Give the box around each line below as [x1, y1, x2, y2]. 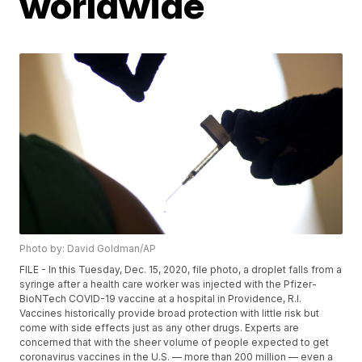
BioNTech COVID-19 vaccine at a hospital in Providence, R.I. [19, 293, 302, 305]
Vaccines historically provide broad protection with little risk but [19, 307, 320, 320]
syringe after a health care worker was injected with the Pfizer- [19, 278, 318, 291]
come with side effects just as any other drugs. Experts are [19, 322, 300, 335]
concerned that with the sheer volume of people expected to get [19, 336, 330, 349]
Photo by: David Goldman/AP [19, 242, 157, 255]
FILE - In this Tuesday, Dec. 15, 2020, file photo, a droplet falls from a [19, 263, 343, 276]
